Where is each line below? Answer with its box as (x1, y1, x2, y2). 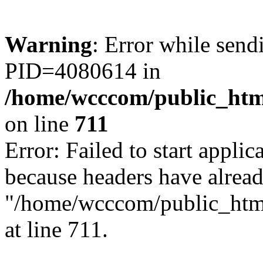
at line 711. (5, 217, 108, 242)
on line (5, 111, 75, 136)
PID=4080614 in (5, 58, 161, 83)
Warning (5, 32, 92, 57)
